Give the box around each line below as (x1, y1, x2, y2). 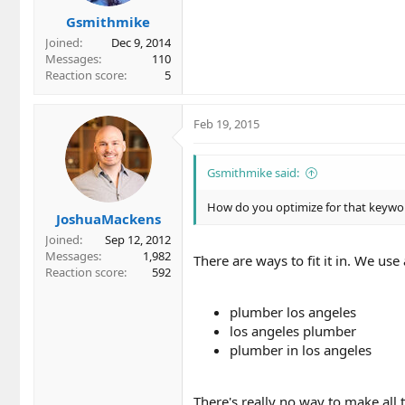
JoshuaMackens (55, 209, 161, 228)
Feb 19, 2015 (193, 116, 259, 133)
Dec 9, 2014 (111, 34, 171, 52)
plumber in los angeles (230, 340, 372, 359)
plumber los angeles (230, 302, 356, 321)
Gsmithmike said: (207, 165, 299, 182)
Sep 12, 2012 (105, 231, 171, 248)
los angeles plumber (230, 321, 356, 340)
